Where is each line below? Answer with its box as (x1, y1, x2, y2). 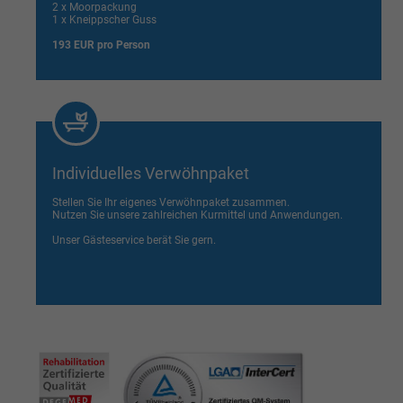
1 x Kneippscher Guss (52, 13, 157, 26)
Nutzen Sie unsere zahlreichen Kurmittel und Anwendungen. (52, 209, 344, 222)
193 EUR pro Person (52, 38, 151, 51)
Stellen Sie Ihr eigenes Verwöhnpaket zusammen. (52, 196, 291, 210)
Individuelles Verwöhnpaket (52, 164, 250, 183)
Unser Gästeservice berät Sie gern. (52, 234, 217, 247)
